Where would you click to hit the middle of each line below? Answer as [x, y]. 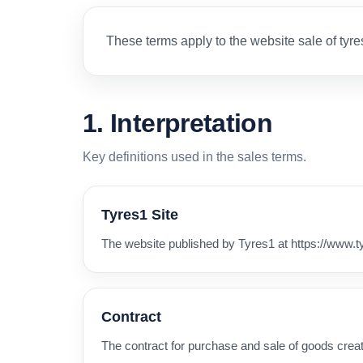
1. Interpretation [178, 123]
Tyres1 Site [140, 214]
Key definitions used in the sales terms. [194, 156]
